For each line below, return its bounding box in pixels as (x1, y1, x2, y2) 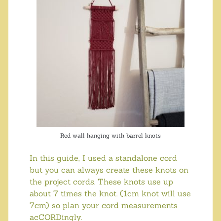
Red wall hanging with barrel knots (60, 132, 161, 140)
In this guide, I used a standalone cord (29, 153, 177, 163)
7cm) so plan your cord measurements (29, 200, 178, 211)
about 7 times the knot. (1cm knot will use (29, 188, 191, 199)
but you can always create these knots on (29, 165, 188, 175)
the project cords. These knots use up (29, 177, 173, 187)
